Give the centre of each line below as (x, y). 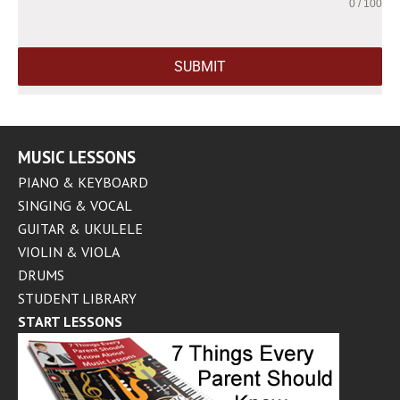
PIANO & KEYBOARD (83, 182)
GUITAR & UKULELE (80, 229)
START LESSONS (70, 321)
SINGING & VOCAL (75, 205)
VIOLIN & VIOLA (69, 252)
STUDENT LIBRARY (77, 298)
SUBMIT (200, 67)
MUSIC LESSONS (77, 157)
